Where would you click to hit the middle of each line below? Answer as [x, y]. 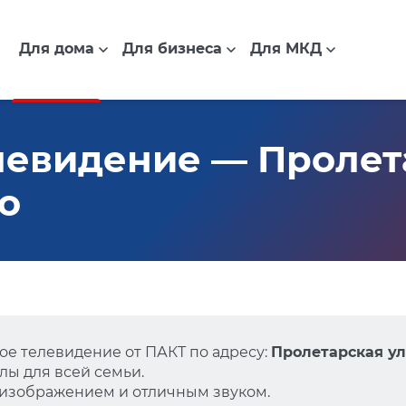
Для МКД [285, 49]
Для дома [56, 49]
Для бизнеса [172, 49]
